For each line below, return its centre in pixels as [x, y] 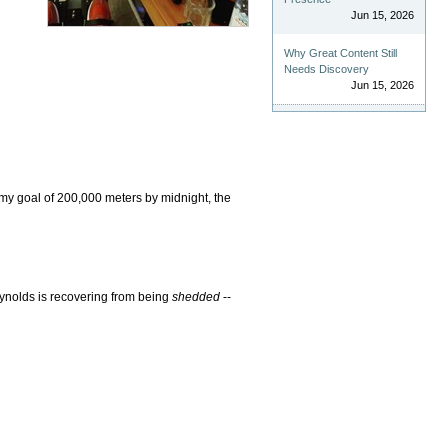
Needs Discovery [327, 69]
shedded [196, 296]
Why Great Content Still [341, 53]
